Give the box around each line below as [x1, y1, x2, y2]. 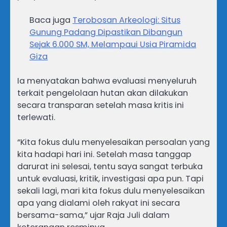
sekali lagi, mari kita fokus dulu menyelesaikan [17, 184, 205, 197]
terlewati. [17, 111, 55, 124]
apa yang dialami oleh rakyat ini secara [17, 197, 180, 209]
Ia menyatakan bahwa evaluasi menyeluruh [17, 75, 197, 87]
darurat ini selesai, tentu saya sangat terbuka [17, 160, 203, 172]
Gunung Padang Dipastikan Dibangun [29, 26, 182, 39]
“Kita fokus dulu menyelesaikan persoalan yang [17, 136, 210, 148]
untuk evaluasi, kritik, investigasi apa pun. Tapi [17, 172, 204, 184]
